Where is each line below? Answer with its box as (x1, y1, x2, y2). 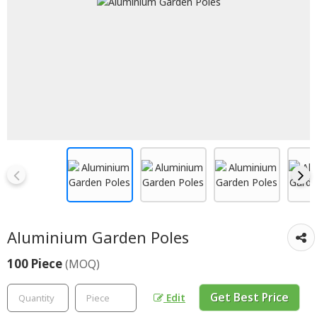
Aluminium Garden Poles (7, 226, 189, 248)
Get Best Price (210, 289, 289, 305)
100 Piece (7, 255, 65, 272)
